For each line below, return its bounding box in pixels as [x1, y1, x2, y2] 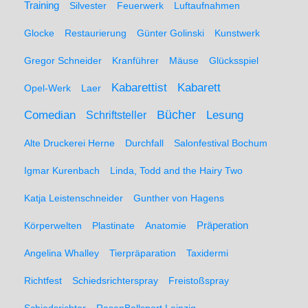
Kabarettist [111, 81, 167, 94]
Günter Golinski [137, 27, 204, 38]
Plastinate [92, 220, 135, 231]
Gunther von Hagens [133, 192, 224, 203]
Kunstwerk [214, 27, 260, 38]
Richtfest [24, 275, 62, 286]
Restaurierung [65, 27, 126, 38]
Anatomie [145, 220, 186, 231]
